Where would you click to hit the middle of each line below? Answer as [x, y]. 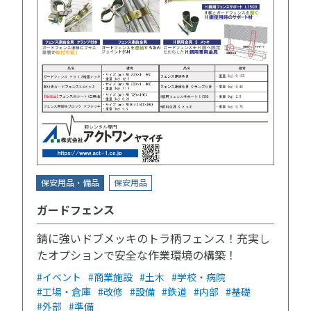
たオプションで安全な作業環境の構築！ [137, 254]
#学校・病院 [199, 277]
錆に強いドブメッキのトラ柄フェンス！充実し [153, 238]
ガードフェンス [76, 209]
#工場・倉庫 [64, 291]
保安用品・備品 [70, 182]
